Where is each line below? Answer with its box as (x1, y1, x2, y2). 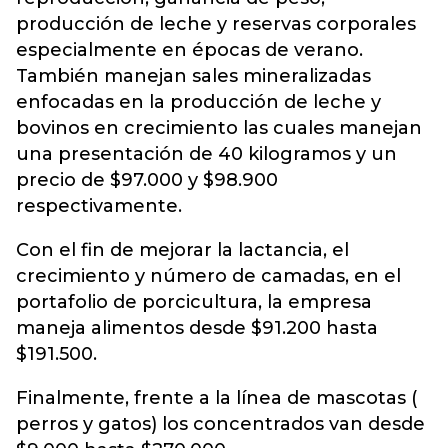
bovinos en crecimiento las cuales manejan (16, 117, 422, 139)
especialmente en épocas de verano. (16, 39, 363, 61)
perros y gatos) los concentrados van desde (16, 413, 425, 435)
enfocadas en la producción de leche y (16, 91, 381, 113)
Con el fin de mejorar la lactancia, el (16, 239, 349, 261)
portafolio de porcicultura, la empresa (16, 291, 372, 313)
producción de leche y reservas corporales (16, 13, 416, 35)
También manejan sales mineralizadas (16, 65, 371, 87)
